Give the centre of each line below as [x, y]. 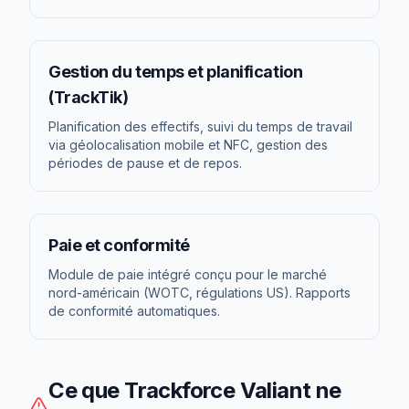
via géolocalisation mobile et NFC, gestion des [188, 145]
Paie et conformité [119, 245]
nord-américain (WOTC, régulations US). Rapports [199, 293]
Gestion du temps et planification [176, 72]
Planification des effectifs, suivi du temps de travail [200, 126]
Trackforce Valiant [218, 390]
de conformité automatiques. [134, 311]
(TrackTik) [89, 97]
